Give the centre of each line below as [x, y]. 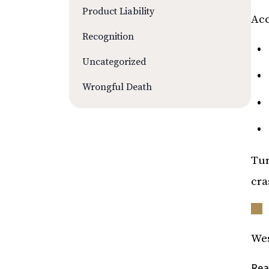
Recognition [108, 37]
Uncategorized [114, 62]
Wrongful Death [117, 87]
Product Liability [118, 11]
